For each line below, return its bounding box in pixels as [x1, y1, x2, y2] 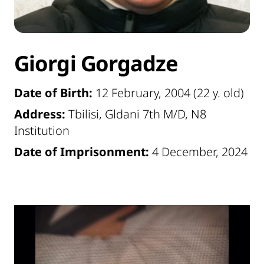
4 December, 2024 [149, 144, 247, 160]
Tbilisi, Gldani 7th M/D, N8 [65, 106, 206, 122]
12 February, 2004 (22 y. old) [93, 85, 244, 101]
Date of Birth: [14, 85, 93, 101]
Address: [14, 106, 65, 122]
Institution [14, 123, 70, 138]
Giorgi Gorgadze [14, 49, 178, 78]
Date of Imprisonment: [14, 144, 149, 160]
